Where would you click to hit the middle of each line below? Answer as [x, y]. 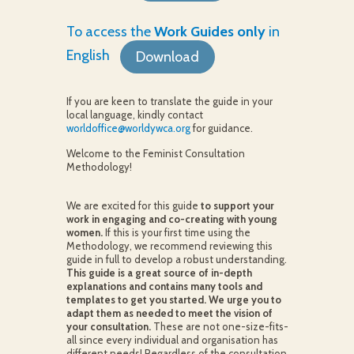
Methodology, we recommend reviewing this [169, 246]
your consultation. [108, 326]
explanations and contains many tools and [164, 286]
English [88, 56]
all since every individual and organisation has [172, 340]
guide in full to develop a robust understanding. [176, 259]
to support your [237, 205]
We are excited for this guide [133, 205]
